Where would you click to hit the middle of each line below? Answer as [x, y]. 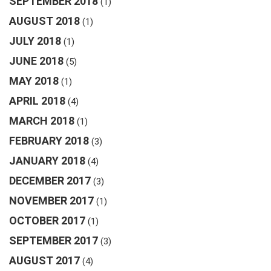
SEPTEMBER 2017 [54, 240]
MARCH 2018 [42, 120]
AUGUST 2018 [44, 21]
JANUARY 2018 [47, 160]
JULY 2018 [35, 41]
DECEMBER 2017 [50, 180]
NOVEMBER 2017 [51, 200]
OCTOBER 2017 [47, 220]
